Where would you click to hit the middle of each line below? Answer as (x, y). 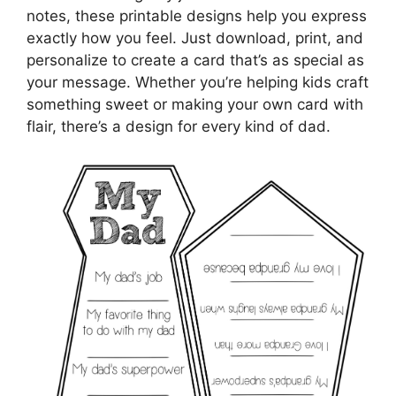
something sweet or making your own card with (195, 104)
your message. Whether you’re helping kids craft (198, 82)
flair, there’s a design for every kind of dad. (179, 126)
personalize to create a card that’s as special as (195, 60)
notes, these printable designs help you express (197, 15)
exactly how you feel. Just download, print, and (195, 38)
